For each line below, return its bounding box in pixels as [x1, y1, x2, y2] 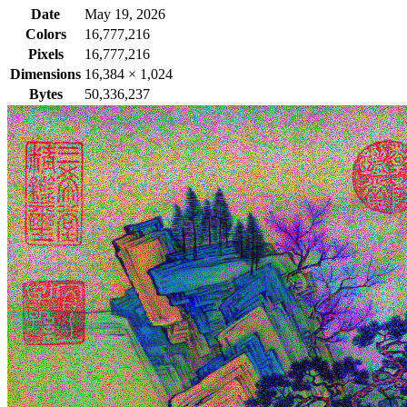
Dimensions [10, 65, 81, 82]
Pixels [27, 45, 64, 62]
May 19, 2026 [84, 5, 165, 22]
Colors [25, 25, 66, 42]
